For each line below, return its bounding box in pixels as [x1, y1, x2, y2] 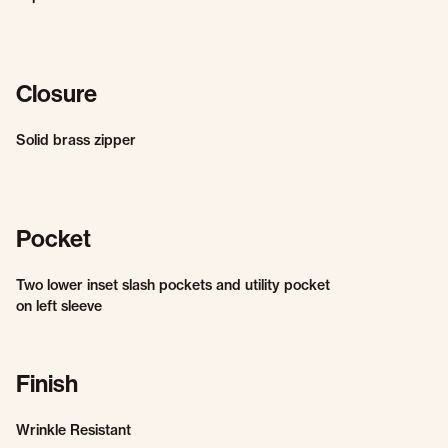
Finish [16, 370, 78, 398]
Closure [16, 80, 97, 108]
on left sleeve [16, 297, 102, 315]
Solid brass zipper [16, 131, 136, 149]
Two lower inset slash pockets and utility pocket [16, 276, 330, 294]
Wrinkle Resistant [16, 421, 131, 439]
